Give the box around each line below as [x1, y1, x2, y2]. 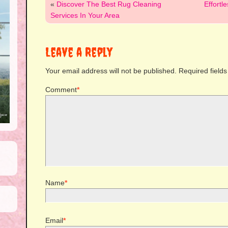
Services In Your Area [50, 11, 120, 19]
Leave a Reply [45, 45, 112, 60]
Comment [45, 85, 77, 94]
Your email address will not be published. [45, 67, 177, 75]
